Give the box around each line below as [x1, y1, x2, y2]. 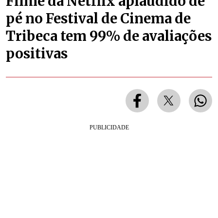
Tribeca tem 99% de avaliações [6, 27, 212, 45]
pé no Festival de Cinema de [6, 9, 191, 27]
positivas [6, 44, 68, 62]
